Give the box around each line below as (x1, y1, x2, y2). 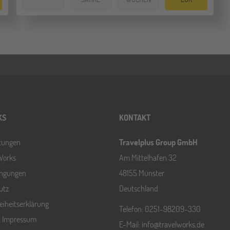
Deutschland (119, 183, 158, 194)
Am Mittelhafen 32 (119, 152, 177, 163)
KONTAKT (119, 112, 150, 123)
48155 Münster (119, 167, 164, 178)
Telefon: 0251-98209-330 (119, 203, 201, 214)
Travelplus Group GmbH (119, 137, 198, 147)
